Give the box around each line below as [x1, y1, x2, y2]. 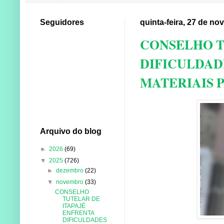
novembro [56, 178, 85, 185]
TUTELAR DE [62, 195, 100, 202]
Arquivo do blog [40, 126, 101, 135]
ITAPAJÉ [62, 202, 85, 209]
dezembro [56, 166, 85, 174]
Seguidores [40, 17, 84, 26]
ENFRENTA [62, 209, 94, 216]
